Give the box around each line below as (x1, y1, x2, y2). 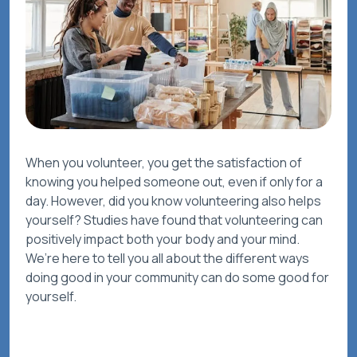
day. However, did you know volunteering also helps (25, 192, 321, 210)
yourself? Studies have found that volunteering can (25, 211, 323, 229)
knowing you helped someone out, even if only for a (25, 173, 323, 191)
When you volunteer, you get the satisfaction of (25, 154, 302, 172)
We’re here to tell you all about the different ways (25, 249, 309, 268)
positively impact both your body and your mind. (25, 230, 300, 249)
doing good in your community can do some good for (25, 269, 329, 287)
